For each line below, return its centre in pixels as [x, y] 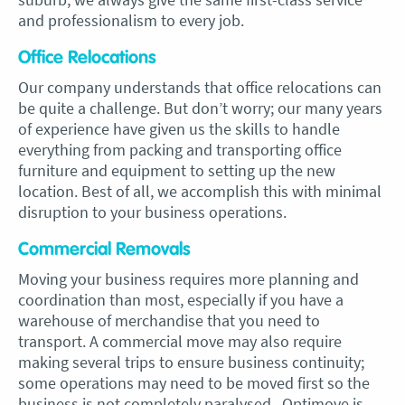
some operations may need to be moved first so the [194, 383]
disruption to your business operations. [154, 212]
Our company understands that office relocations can [200, 87]
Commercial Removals [104, 250]
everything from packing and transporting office [180, 150]
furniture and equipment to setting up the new [177, 170]
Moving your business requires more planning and [188, 279]
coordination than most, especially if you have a [181, 300]
